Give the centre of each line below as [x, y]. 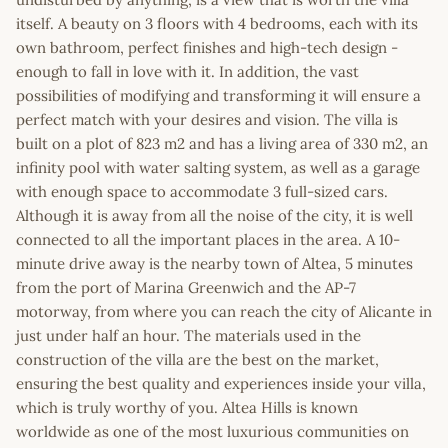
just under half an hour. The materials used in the [188, 335]
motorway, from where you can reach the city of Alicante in [224, 311]
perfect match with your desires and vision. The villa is [207, 119]
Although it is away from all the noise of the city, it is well [214, 215]
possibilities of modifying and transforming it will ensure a [218, 95]
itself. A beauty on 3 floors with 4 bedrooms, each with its [217, 23]
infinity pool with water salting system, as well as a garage [218, 167]
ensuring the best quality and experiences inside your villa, [221, 383]
